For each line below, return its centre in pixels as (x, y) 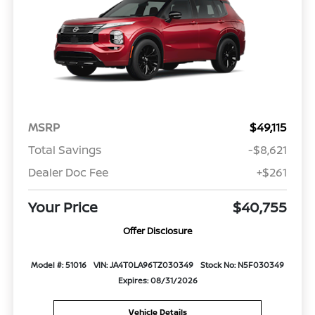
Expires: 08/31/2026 (157, 280)
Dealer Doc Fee (68, 172)
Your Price (63, 207)
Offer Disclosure (157, 230)
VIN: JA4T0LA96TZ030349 (143, 264)
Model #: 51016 (59, 264)
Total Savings (64, 149)
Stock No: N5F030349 (242, 264)
